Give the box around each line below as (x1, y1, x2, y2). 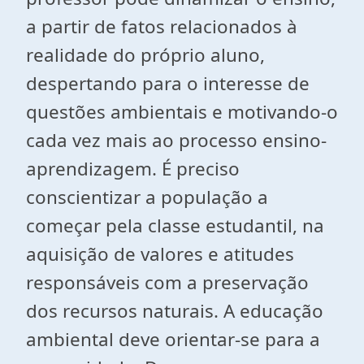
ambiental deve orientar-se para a (26, 327, 320, 352)
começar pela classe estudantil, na (26, 213, 324, 238)
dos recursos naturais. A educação (26, 298, 323, 323)
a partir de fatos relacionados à (26, 14, 297, 39)
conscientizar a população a (26, 184, 268, 210)
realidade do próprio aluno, (26, 42, 265, 67)
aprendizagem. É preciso (26, 156, 240, 181)
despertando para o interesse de (26, 71, 310, 96)
